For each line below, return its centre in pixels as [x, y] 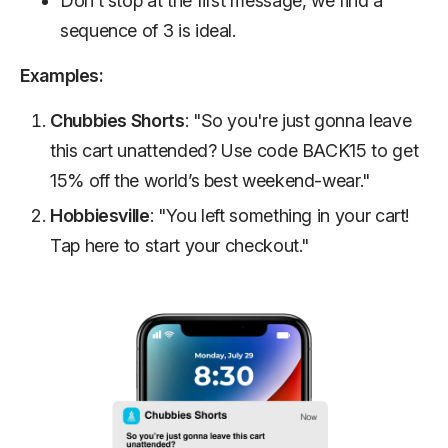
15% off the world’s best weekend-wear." [210, 180]
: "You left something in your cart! [279, 215]
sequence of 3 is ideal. [148, 30]
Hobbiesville [100, 215]
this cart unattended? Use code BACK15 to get [234, 150]
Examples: [62, 75]
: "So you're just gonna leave [298, 120]
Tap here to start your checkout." [180, 245]
